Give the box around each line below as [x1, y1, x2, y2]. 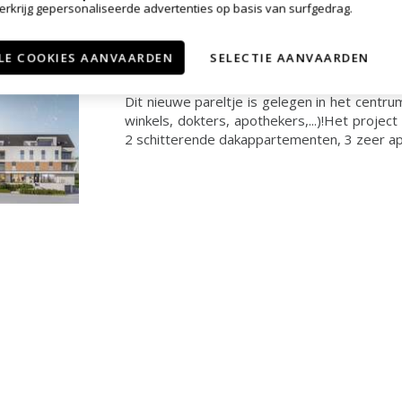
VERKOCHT [124, 49, 220, 74]
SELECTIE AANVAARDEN [209, 48, 370, 66]
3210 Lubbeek [147, 8, 240, 26]
